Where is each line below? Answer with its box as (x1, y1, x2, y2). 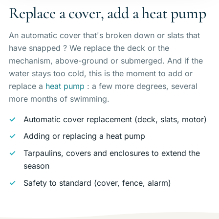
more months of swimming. (8, 93, 109, 104)
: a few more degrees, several (84, 81, 197, 91)
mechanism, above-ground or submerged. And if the (8, 55, 203, 66)
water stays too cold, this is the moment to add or (8, 68, 193, 78)
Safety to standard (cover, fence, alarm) (23, 177, 172, 188)
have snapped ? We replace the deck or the (8, 43, 169, 53)
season (23, 161, 50, 171)
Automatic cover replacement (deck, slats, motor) (23, 114, 207, 124)
